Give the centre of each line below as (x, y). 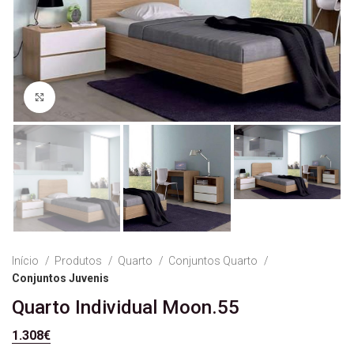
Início (26, 261)
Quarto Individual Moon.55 (126, 308)
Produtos (79, 261)
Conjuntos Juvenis (60, 279)
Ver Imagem (86, 97)
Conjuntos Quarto (214, 261)
